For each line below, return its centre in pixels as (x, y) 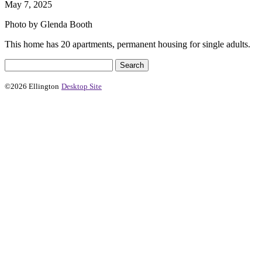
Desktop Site (82, 86)
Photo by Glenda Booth (49, 24)
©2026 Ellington (32, 86)
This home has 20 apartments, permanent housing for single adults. (127, 44)
